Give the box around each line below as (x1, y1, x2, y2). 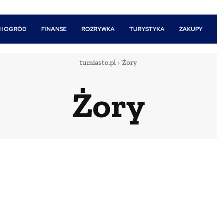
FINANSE (41, 25, 67, 33)
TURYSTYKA (129, 25, 165, 33)
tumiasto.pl (79, 58, 116, 67)
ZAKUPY (179, 25, 203, 33)
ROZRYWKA (81, 25, 115, 33)
